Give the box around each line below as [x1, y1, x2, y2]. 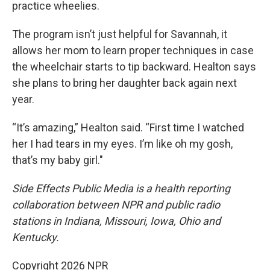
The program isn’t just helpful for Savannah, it [12, 27, 227, 40]
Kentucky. [12, 230, 59, 243]
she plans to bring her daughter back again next [12, 76, 237, 89]
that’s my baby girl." [12, 153, 103, 166]
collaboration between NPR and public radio [12, 198, 220, 211]
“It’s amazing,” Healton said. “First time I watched [12, 121, 244, 134]
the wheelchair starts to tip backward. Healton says [12, 60, 256, 73]
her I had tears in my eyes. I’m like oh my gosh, [12, 137, 233, 150]
